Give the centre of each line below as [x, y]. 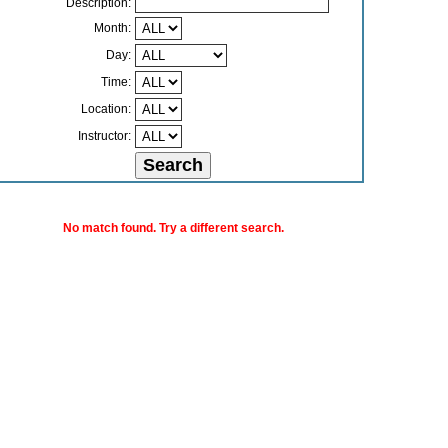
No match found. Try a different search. [173, 228]
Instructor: [104, 135]
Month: [112, 27]
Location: [105, 108]
